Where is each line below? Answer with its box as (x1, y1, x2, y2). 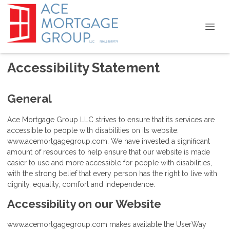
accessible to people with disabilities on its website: (7, 126, 179, 135)
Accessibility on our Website (7, 197, 161, 210)
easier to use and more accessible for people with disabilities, (7, 158, 212, 167)
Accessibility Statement (7, 60, 160, 75)
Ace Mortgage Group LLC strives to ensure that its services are (7, 115, 215, 124)
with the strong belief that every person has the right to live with (7, 169, 217, 178)
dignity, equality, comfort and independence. (7, 180, 155, 188)
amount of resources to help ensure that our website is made (7, 147, 210, 156)
